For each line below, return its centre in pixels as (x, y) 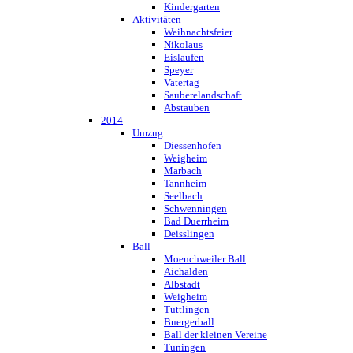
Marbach (183, 171)
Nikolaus (183, 45)
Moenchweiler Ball (205, 259)
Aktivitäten (157, 19)
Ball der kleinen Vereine (216, 334)
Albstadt (182, 284)
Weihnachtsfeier (198, 32)
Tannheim (185, 183)
